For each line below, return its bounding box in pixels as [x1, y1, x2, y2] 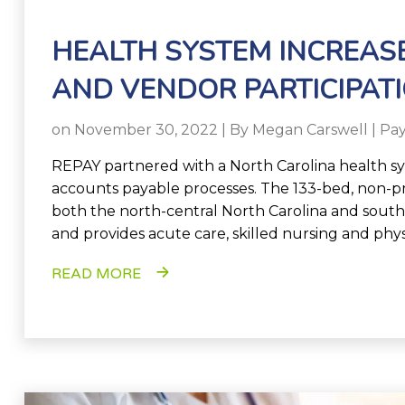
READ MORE [52, 264, 141, 283]
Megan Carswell [252, 121, 368, 138]
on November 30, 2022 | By [52, 121, 252, 138]
